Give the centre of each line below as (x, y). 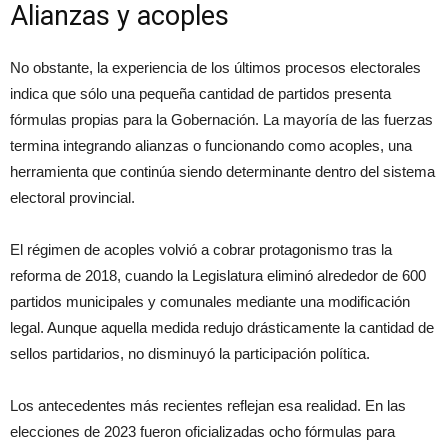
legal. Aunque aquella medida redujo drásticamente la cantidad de (222, 328)
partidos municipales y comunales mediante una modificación (210, 302)
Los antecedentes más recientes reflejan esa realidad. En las (208, 406)
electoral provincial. (72, 198)
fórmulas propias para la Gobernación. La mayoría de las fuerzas (221, 120)
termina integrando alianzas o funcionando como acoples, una (211, 146)
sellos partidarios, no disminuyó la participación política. (190, 354)
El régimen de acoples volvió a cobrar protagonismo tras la (201, 250)
